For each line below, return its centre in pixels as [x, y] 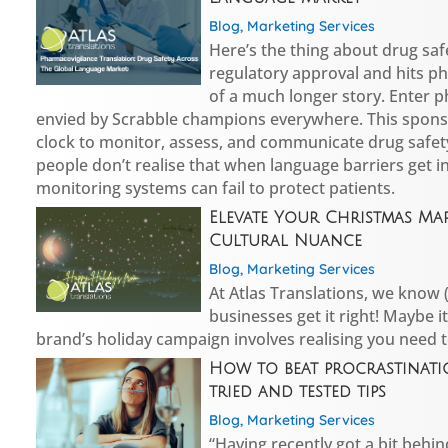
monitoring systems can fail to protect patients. [216, 187]
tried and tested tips [297, 391]
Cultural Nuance [285, 240]
